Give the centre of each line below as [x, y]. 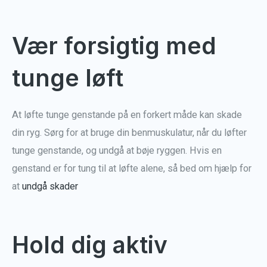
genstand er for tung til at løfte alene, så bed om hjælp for [132, 168]
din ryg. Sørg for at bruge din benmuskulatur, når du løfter [129, 132]
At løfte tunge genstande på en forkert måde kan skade [127, 114]
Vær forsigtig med [114, 45]
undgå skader [50, 186]
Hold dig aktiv [90, 244]
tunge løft [68, 77]
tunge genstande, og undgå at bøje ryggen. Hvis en [117, 150]
